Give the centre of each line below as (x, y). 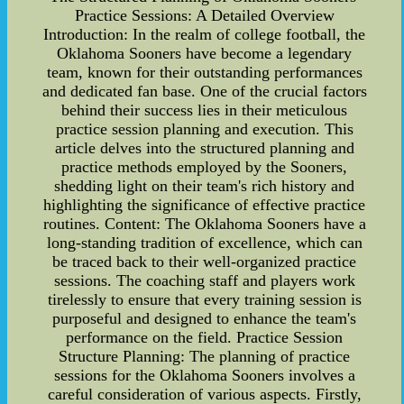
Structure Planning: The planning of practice (205, 356)
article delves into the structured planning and (204, 147)
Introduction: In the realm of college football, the (205, 34)
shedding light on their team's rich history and (205, 185)
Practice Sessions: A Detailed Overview (204, 15)
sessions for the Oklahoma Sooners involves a (204, 375)
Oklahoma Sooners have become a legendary (205, 53)
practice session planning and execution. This (204, 129)
